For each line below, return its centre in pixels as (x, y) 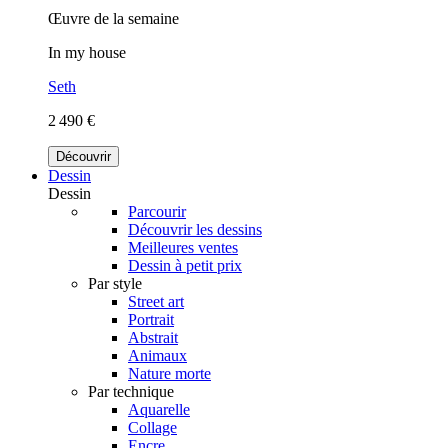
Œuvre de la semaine (113, 18)
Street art (156, 301)
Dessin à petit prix (185, 265)
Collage (152, 427)
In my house (87, 52)
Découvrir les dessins (195, 229)
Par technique (131, 391)
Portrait (151, 319)
